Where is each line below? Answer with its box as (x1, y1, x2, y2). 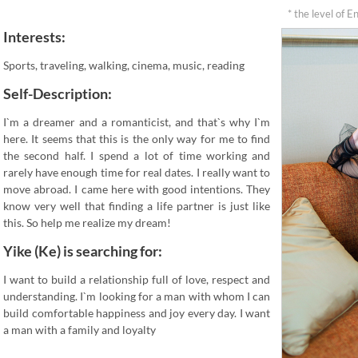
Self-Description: (3, 85, 112, 102)
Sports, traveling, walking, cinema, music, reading (3, 58, 245, 72)
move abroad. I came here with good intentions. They (3, 182, 271, 196)
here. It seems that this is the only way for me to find (3, 132, 271, 145)
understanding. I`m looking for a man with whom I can (3, 289, 271, 303)
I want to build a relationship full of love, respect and (3, 272, 271, 286)
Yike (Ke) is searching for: (3, 242, 162, 260)
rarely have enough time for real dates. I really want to (3, 165, 271, 179)
